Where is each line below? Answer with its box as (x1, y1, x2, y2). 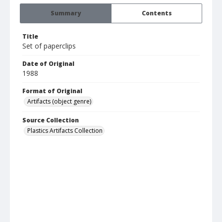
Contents (141, 9, 172, 18)
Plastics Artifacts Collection (27, 126, 103, 135)
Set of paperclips (22, 41, 76, 51)
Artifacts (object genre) (27, 97, 91, 106)
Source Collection (22, 116, 79, 125)
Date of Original (22, 59, 74, 68)
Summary (51, 9, 81, 18)
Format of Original (22, 87, 82, 96)
